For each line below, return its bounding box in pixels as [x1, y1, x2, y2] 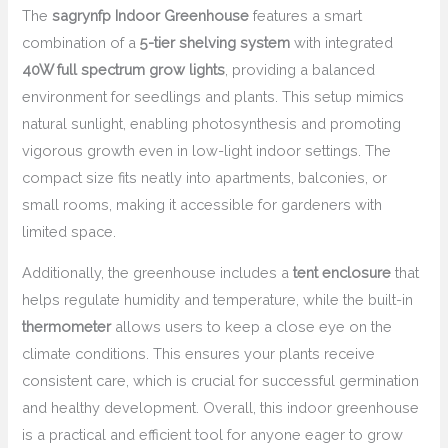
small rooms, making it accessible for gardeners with [22, 195, 383, 213]
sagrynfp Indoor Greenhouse [52, 6, 250, 24]
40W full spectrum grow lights [22, 60, 226, 78]
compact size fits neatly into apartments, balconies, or [22, 168, 388, 186]
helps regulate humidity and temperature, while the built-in [22, 291, 414, 309]
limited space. [22, 222, 117, 240]
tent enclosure [293, 264, 392, 282]
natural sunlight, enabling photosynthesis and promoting [22, 114, 402, 132]
